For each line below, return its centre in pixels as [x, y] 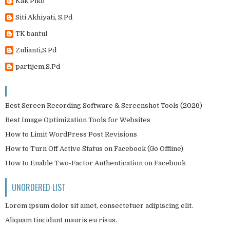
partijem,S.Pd [38, 66]
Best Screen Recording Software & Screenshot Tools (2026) [104, 106]
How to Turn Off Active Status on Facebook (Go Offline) [94, 149]
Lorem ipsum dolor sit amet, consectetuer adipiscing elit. [99, 206]
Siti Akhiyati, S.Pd [44, 17]
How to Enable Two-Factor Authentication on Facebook [95, 163]
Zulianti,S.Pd [36, 50]
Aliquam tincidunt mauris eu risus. [61, 220]
